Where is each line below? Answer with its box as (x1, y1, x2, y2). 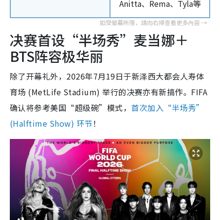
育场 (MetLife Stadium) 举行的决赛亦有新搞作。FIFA (10, 85, 208, 98)
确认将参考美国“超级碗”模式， (10, 101, 132, 113)
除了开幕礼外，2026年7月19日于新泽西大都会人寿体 (10, 70, 204, 82)
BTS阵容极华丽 (10, 46, 103, 66)
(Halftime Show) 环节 (10, 117, 93, 129)
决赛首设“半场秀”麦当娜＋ (10, 29, 189, 50)
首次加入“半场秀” (131, 101, 204, 113)
